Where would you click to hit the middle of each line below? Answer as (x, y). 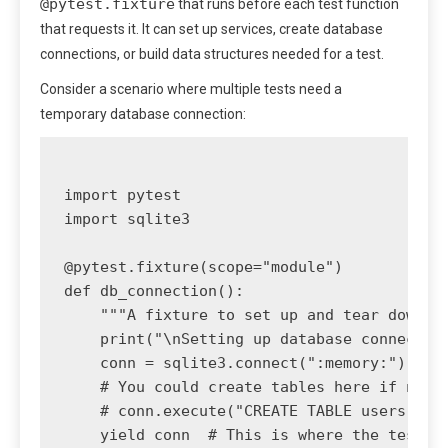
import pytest (122, 194)
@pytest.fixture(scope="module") (203, 266)
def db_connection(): (154, 290)
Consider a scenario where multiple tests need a (191, 88)
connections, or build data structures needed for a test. (212, 53)
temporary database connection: (143, 113)
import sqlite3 (127, 218)
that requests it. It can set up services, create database (211, 28)
